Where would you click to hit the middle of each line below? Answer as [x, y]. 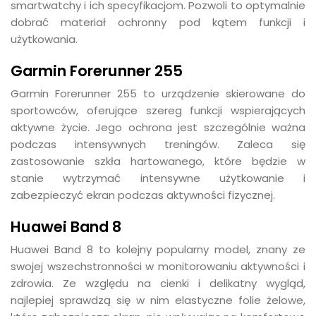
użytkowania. [44, 39]
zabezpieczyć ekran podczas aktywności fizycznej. [143, 195]
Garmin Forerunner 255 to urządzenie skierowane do [158, 93]
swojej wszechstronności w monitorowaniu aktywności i [158, 266]
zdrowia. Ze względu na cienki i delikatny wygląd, [158, 283]
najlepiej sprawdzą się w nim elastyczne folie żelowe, [158, 300]
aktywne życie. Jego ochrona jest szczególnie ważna [158, 127]
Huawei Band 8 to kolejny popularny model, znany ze [158, 249]
